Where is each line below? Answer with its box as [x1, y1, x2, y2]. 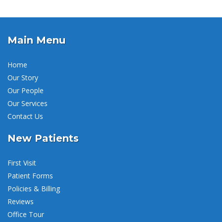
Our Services [7, 98, 48, 108]
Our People [7, 85, 44, 95]
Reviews [7, 196, 34, 206]
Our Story [7, 72, 38, 82]
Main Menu [7, 34, 65, 46]
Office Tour [7, 209, 44, 219]
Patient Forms [7, 170, 53, 180]
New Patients [7, 132, 79, 144]
